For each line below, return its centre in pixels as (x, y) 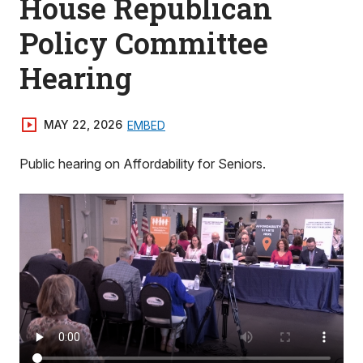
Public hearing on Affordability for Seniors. (143, 164)
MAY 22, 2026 (83, 124)
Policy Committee (144, 43)
